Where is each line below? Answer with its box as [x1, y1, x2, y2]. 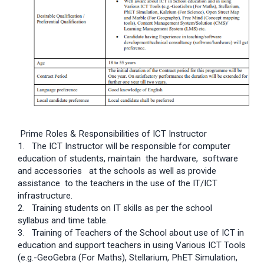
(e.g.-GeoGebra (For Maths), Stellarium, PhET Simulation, [18, 252, 237, 263]
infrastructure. [18, 190, 72, 201]
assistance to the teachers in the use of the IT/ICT [18, 177, 217, 189]
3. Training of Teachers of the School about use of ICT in [18, 227, 244, 238]
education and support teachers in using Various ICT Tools [18, 239, 246, 250]
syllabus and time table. [18, 214, 108, 226]
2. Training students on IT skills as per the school [18, 202, 214, 213]
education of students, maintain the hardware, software [18, 153, 240, 164]
